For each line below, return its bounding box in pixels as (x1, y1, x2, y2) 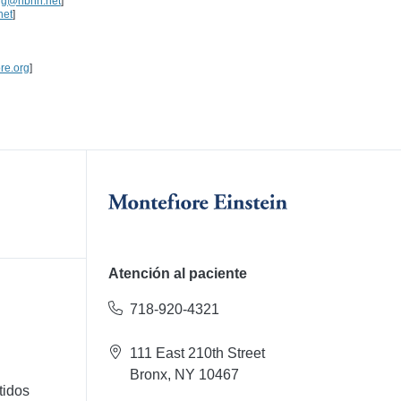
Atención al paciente (107, 266, 247, 282)
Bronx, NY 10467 (129, 367, 239, 383)
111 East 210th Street (129, 346, 265, 362)
